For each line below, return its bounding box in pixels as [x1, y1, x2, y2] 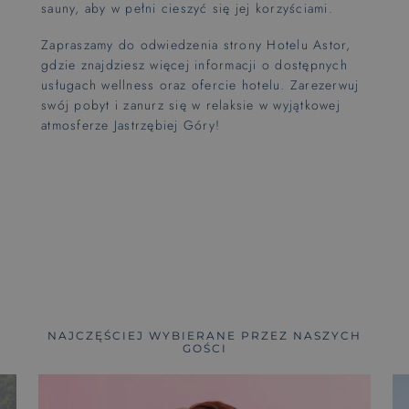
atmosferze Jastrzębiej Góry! [41, 115, 220, 134]
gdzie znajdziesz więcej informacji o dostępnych [41, 55, 348, 74]
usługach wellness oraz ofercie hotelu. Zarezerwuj [41, 75, 360, 94]
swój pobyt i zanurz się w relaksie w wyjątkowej [41, 95, 341, 114]
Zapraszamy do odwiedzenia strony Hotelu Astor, [41, 35, 351, 54]
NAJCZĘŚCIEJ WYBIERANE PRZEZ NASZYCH [47, 328, 362, 342]
